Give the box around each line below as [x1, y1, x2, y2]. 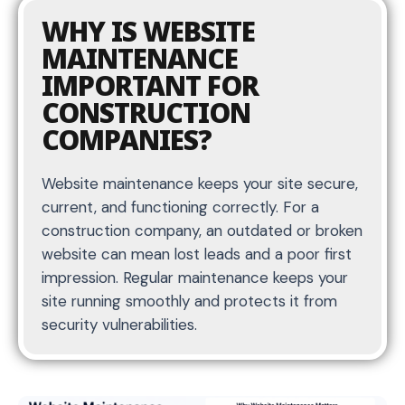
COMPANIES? [42, 120, 212, 158]
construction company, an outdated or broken [42, 220, 363, 240]
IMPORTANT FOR [42, 66, 259, 104]
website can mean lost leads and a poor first [42, 243, 352, 264]
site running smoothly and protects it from [42, 290, 337, 311]
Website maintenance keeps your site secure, [42, 173, 358, 193]
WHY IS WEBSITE [42, 12, 255, 50]
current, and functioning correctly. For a [42, 196, 319, 217]
